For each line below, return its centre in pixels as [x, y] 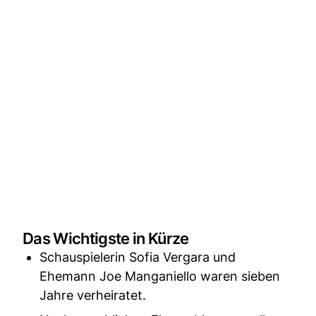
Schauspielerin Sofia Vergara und [138, 257]
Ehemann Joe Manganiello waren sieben [160, 276]
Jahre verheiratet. [93, 295]
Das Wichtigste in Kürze [106, 238]
